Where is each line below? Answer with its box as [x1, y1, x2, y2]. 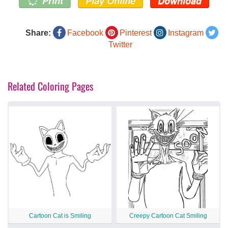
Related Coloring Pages [8, 78, 93, 94]
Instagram [167, 28, 204, 38]
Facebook [67, 28, 103, 38]
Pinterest [119, 28, 152, 38]
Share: [25, 28, 51, 38]
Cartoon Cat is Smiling [29, 212, 91, 220]
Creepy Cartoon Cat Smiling [129, 212, 207, 220]
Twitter [108, 40, 132, 49]
